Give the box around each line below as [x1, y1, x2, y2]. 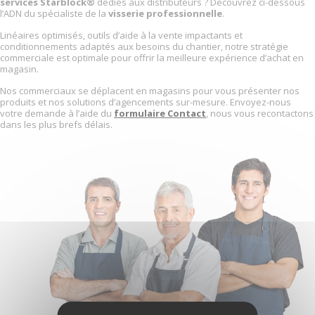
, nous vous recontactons [206, 106, 314, 120]
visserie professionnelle [108, 6, 222, 20]
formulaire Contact [114, 106, 206, 120]
